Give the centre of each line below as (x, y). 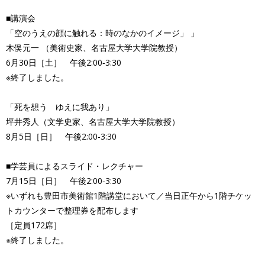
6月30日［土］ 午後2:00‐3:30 (64, 62)
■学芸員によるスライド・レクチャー (75, 166)
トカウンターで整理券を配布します (72, 210)
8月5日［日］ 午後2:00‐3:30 (61, 136)
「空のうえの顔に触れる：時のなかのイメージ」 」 (102, 33)
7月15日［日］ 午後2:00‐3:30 (64, 181)
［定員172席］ (34, 225)
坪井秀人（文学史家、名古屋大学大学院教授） (93, 122)
